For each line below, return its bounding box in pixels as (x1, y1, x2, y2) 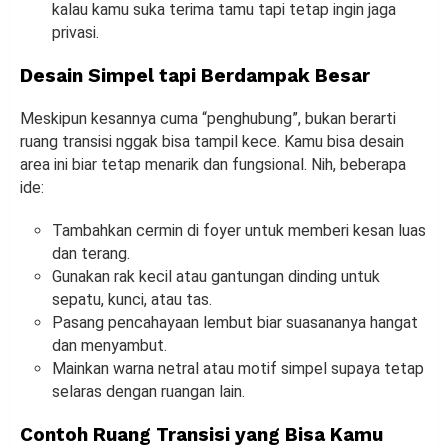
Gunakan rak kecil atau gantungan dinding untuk (52, 266, 380, 286)
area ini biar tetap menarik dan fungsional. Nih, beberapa (20, 154, 406, 174)
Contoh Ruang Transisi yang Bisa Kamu (20, 422, 383, 446)
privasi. (52, 22, 99, 42)
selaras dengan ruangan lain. (52, 381, 245, 401)
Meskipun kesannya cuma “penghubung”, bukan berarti (20, 108, 396, 128)
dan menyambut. (52, 335, 167, 355)
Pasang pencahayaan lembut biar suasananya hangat (52, 312, 418, 332)
